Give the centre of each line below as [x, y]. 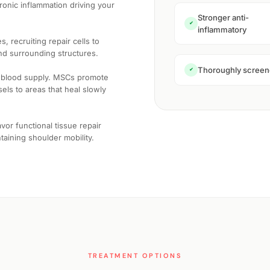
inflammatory [222, 29]
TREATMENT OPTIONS [135, 256]
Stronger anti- [223, 17]
